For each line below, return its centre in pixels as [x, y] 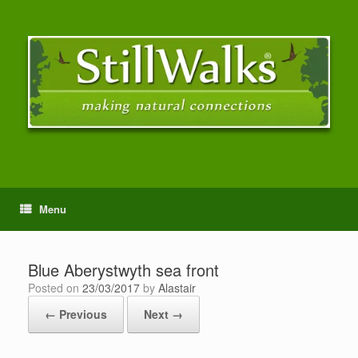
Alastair [177, 288]
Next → [163, 314]
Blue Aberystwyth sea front [123, 270]
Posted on [59, 288]
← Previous [76, 314]
